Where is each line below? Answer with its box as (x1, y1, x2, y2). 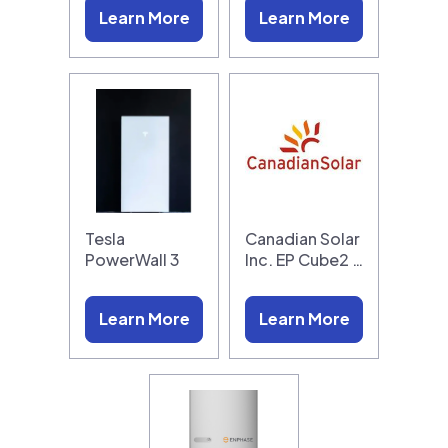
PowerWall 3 (85, 248, 180, 270)
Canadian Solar (245, 227, 360, 249)
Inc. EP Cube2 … (245, 248, 363, 270)
